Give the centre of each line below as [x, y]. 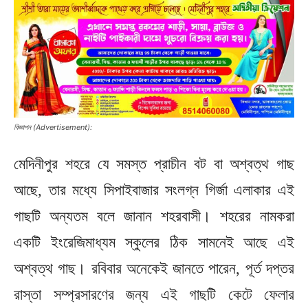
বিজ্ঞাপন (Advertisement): [53, 127]
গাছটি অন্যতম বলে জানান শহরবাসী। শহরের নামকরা [154, 216]
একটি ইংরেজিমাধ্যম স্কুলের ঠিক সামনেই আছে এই [154, 242]
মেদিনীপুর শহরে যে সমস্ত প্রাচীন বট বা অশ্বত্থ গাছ [154, 164]
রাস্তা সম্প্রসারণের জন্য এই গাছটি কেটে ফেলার [154, 294]
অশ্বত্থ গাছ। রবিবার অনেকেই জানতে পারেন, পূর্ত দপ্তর [154, 268]
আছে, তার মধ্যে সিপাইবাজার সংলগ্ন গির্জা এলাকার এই [154, 190]
